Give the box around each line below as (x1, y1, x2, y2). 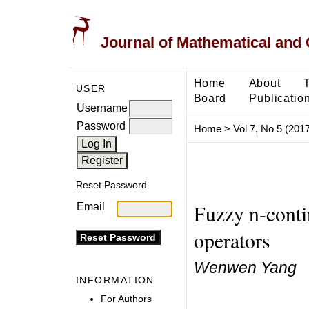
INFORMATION (76, 275, 154, 286)
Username (77, 101, 128, 114)
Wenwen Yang (193, 258, 297, 277)
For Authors (101, 292, 152, 304)
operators (193, 226, 270, 254)
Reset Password (76, 179, 147, 191)
